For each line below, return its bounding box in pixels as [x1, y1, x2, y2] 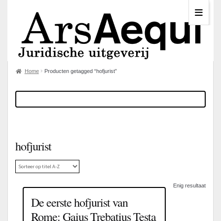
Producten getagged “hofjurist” [44, 68, 117, 74]
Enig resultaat [173, 183, 206, 189]
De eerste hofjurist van [31, 194, 128, 210]
